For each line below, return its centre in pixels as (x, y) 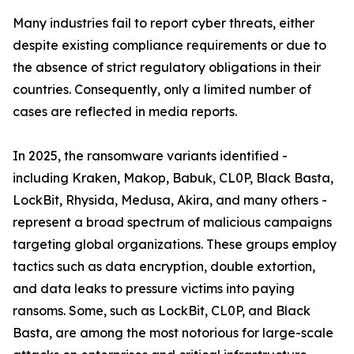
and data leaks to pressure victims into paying (154, 289)
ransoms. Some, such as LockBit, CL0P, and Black (162, 311)
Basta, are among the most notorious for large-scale (173, 333)
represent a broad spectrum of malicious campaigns (172, 222)
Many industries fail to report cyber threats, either (164, 23)
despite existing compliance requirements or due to (169, 45)
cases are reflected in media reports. (125, 112)
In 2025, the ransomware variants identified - (150, 156)
